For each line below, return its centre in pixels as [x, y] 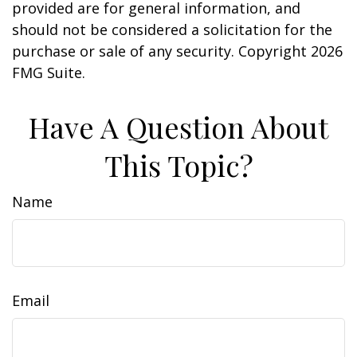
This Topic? [178, 165]
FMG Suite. [49, 73]
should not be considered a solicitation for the [172, 29]
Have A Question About [178, 127]
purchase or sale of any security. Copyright [161, 51]
